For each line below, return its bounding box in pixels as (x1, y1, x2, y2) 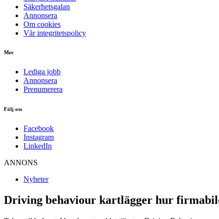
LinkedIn (23, 142, 52, 151)
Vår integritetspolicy (23, 28, 86, 37)
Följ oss (4, 106, 22, 112)
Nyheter (23, 175, 48, 184)
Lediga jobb (23, 67, 61, 76)
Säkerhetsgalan (23, 2, 70, 11)
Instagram (23, 133, 54, 142)
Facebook (23, 124, 54, 133)
